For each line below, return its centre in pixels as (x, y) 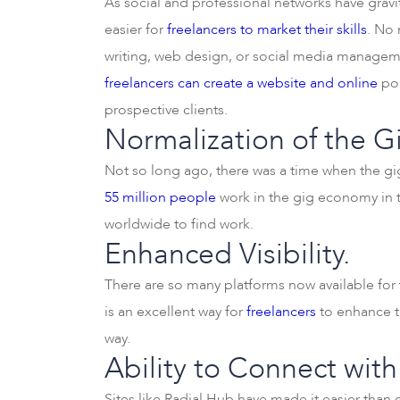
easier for (136, 29)
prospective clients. (166, 110)
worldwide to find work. (179, 224)
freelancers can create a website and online (241, 83)
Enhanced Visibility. (227, 254)
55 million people (160, 197)
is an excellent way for (175, 312)
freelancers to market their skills (267, 29)
